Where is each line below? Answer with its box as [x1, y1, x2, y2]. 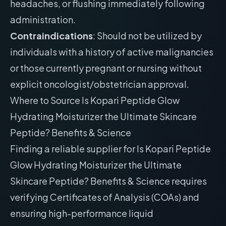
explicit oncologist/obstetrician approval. [10, 78, 189, 90]
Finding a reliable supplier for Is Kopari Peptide [10, 143, 211, 154]
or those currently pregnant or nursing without [10, 62, 202, 74]
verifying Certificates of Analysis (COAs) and [10, 191, 199, 203]
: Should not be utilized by [93, 30, 202, 41]
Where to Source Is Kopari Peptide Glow [10, 94, 180, 106]
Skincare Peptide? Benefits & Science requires [10, 175, 207, 187]
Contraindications [10, 30, 93, 41]
